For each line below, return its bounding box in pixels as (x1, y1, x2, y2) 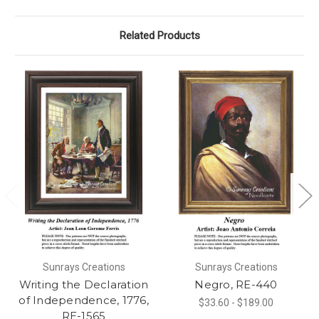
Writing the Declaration (19, 277, 149, 291)
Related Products (119, 29, 200, 43)
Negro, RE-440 (194, 277, 278, 291)
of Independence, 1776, (19, 293, 149, 307)
